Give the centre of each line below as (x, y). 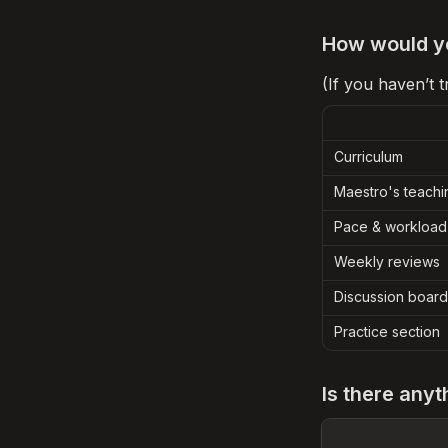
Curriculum (368, 156)
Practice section (387, 331)
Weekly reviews (387, 261)
